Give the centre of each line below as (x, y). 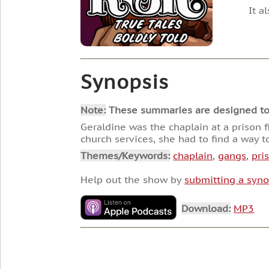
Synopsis (125, 81)
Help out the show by (133, 179)
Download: (206, 209)
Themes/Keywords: (125, 155)
